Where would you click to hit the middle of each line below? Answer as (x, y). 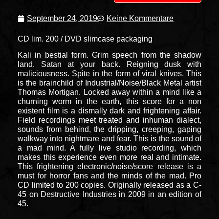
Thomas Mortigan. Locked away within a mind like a (109, 92)
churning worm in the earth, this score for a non (109, 101)
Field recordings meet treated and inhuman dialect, (109, 120)
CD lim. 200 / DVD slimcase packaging (85, 39)
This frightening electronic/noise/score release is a (109, 166)
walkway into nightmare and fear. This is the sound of (109, 138)
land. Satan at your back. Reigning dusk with (109, 64)
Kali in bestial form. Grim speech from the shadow (109, 55)
